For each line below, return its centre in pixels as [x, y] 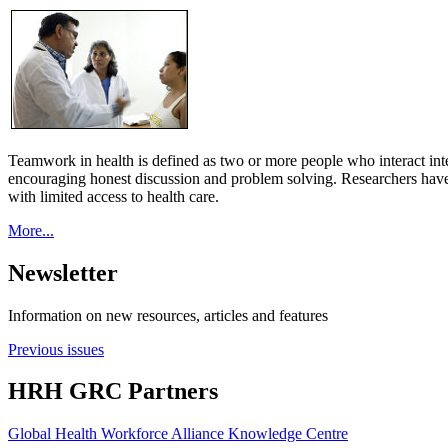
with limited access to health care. [113, 196]
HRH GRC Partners [113, 391]
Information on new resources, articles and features [168, 315]
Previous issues [56, 349]
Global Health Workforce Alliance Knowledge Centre [178, 434]
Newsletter [63, 272]
